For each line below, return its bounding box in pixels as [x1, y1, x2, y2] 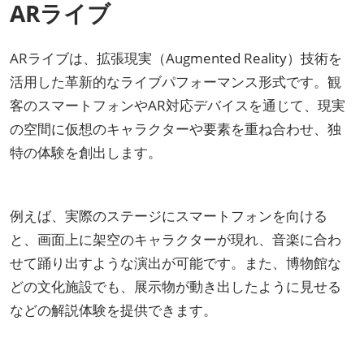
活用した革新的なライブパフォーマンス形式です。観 [10, 71, 341, 91]
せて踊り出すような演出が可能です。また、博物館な [10, 253, 341, 272]
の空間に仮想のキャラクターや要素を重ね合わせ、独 [10, 119, 341, 138]
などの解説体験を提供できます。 [10, 300, 217, 319]
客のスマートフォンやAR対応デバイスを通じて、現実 [10, 95, 345, 115]
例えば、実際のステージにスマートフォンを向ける [10, 206, 327, 225]
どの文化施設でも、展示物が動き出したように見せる [10, 276, 341, 296]
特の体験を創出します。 [10, 142, 162, 162]
